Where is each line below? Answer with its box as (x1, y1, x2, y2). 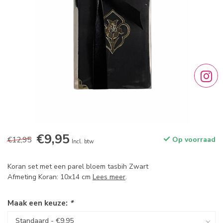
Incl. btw (72, 138, 94, 145)
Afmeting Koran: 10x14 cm (7, 172, 93, 182)
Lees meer (93, 172, 125, 182)
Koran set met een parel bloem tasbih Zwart (7, 162, 148, 171)
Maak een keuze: (7, 198, 70, 208)
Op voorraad (170, 135, 216, 144)
